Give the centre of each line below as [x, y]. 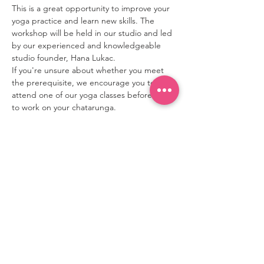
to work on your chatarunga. [64, 107]
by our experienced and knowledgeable [88, 45]
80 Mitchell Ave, [94, 244]
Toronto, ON [94, 258]
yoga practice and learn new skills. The [84, 21]
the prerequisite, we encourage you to [85, 82]
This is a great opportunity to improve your [92, 8]
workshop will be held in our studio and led [93, 33]
